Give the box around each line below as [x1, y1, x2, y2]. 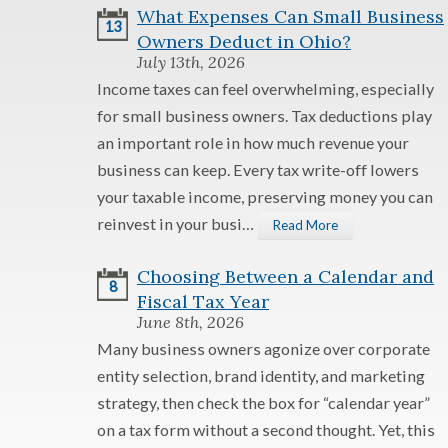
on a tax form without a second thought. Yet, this [97, 420, 435, 439]
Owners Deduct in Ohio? [137, 30, 351, 53]
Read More [273, 217, 338, 233]
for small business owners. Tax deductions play [97, 106, 432, 125]
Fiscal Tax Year [137, 290, 269, 313]
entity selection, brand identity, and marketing [97, 366, 425, 385]
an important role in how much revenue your [97, 133, 409, 152]
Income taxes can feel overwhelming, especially [97, 79, 434, 98]
